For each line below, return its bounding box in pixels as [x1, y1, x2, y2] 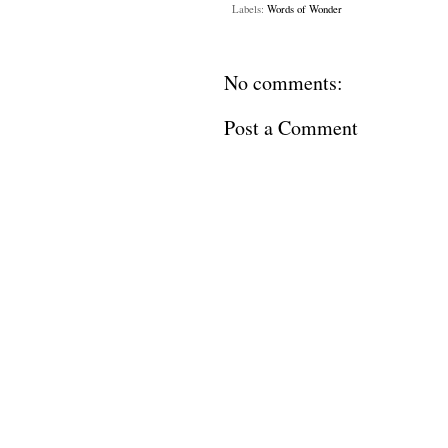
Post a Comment [224, 114, 358, 142]
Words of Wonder [267, 2, 342, 17]
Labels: [232, 2, 267, 17]
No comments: [224, 69, 343, 97]
